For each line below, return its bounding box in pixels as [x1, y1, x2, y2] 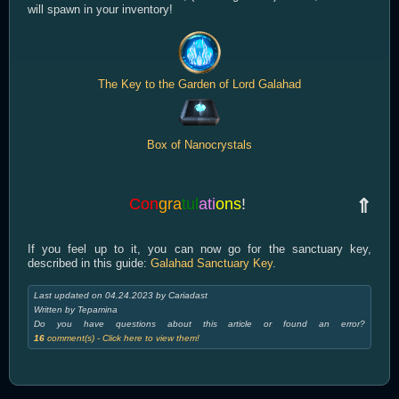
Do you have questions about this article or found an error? [34, 318, 365, 329]
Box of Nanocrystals [147, 137, 252, 151]
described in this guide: [28, 256, 151, 270]
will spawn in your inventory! [28, 2, 173, 16]
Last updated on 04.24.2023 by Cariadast [34, 289, 208, 300]
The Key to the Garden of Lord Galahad [98, 77, 301, 91]
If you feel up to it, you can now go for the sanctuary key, [28, 241, 371, 256]
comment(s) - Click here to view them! [45, 332, 199, 343]
